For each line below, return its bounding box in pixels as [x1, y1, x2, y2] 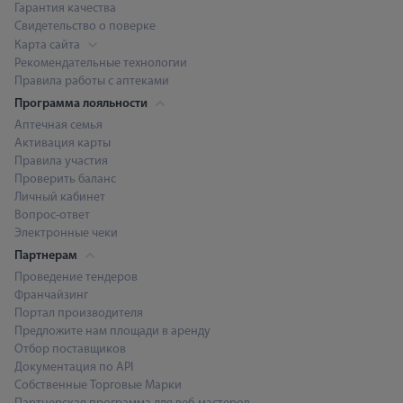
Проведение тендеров [14, 270, 138, 284]
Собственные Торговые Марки [14, 378, 182, 392]
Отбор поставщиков [14, 342, 126, 356]
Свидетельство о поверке [14, 19, 156, 33]
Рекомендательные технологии [14, 56, 187, 70]
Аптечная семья [14, 118, 103, 132]
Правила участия [14, 154, 108, 168]
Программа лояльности [14, 96, 150, 111]
